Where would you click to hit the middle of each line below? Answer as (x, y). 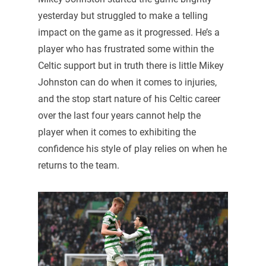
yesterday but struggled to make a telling (123, 15)
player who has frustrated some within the (126, 49)
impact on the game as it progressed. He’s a (129, 32)
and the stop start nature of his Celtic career (129, 99)
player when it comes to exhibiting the (117, 132)
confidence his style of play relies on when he (132, 148)
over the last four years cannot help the (119, 115)
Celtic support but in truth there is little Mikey (131, 65)
